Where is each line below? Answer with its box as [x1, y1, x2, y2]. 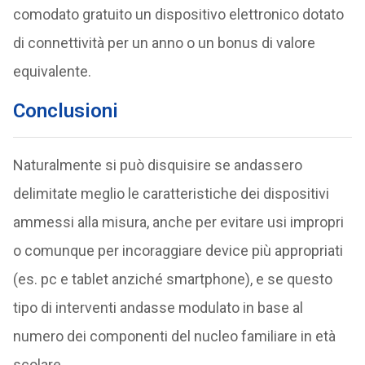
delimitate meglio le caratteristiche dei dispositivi [12, 185, 329, 202]
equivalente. [12, 63, 91, 80]
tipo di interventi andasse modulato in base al [12, 299, 303, 316]
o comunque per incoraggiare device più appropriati [12, 242, 343, 259]
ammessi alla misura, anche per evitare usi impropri [12, 213, 344, 231]
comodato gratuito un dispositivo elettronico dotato [12, 6, 344, 23]
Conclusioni [12, 99, 118, 122]
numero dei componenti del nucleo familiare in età [12, 328, 336, 345]
